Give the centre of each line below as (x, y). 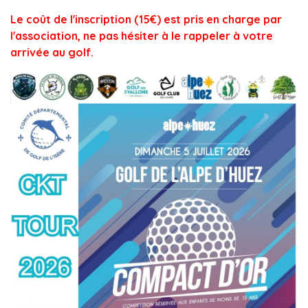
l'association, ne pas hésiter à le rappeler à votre (142, 35)
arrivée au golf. (52, 52)
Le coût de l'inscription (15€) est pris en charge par (146, 19)
